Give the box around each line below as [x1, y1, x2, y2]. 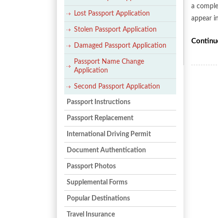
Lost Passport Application [74, 10, 150, 17]
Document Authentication [67, 147, 146, 154]
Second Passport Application [74, 83, 160, 90]
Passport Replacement [67, 115, 133, 122]
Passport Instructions [67, 99, 130, 106]
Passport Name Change [74, 58, 144, 65]
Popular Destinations [67, 195, 130, 202]
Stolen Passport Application [74, 26, 157, 33]
